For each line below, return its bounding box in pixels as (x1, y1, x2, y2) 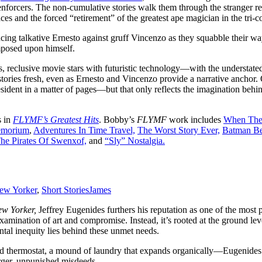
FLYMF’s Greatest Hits (13, 114, 99, 125)
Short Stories (42, 185, 89, 195)
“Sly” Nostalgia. (105, 135, 165, 146)
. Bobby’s (99, 114, 137, 125)
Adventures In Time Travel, (33, 125, 135, 135)
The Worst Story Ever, (137, 125, 220, 135)
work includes (169, 114, 223, 125)
